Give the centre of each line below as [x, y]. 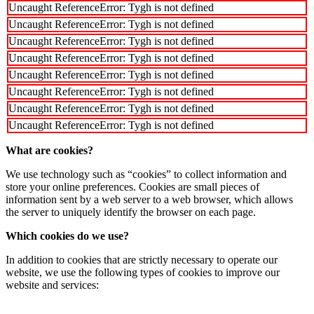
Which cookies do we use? [67, 235]
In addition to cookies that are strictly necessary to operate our [142, 259]
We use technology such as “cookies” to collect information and [146, 174]
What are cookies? [49, 150]
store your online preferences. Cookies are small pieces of [132, 186]
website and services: [52, 285]
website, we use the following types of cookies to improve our [143, 272]
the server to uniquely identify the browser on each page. [131, 212]
